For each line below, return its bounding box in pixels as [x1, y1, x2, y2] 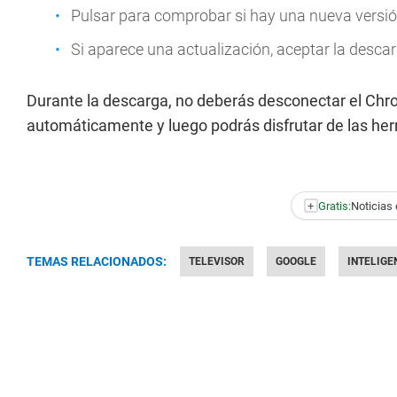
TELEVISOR [189, 255, 245, 268]
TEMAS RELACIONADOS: [27, 254, 167, 269]
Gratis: [317, 198, 351, 213]
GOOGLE [276, 255, 316, 268]
